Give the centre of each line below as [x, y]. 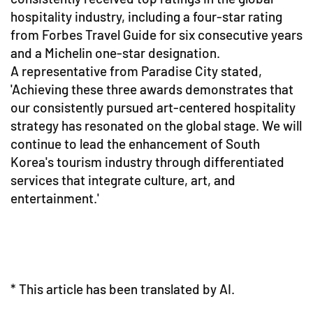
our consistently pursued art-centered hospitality [153, 107]
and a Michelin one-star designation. [115, 53]
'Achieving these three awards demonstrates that [152, 89]
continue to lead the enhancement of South [135, 144]
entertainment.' [55, 198]
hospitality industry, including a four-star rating [146, 16]
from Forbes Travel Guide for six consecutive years [156, 35]
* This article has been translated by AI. [123, 289]
